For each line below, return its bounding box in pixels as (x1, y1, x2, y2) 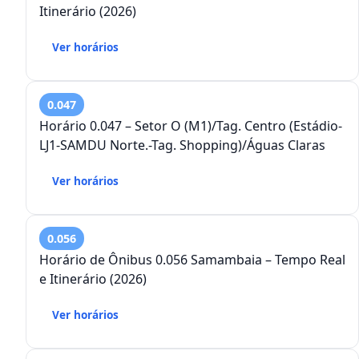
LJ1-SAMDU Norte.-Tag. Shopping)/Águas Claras (39, 136, 325, 155)
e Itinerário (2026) (39, 270, 147, 288)
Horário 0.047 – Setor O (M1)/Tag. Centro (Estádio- (39, 117, 342, 135)
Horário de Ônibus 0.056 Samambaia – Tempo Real (39, 251, 345, 269)
